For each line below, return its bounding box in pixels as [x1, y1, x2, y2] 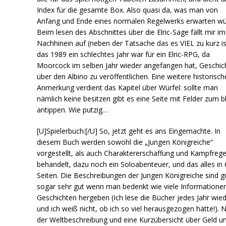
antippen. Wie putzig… [37, 104, 108, 115]
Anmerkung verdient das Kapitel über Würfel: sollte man [37, 82, 218, 92]
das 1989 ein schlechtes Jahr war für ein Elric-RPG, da [37, 49, 210, 59]
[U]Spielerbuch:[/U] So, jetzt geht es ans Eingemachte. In [37, 126, 221, 136]
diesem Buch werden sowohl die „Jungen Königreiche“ [37, 137, 213, 147]
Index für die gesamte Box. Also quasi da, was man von [37, 5, 218, 15]
